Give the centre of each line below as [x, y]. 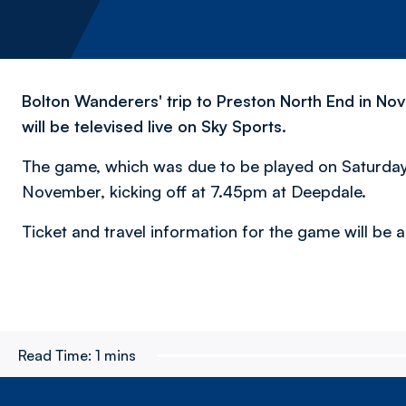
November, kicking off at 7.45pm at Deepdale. [194, 191]
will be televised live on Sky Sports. [154, 126]
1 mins [116, 355]
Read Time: [55, 355]
